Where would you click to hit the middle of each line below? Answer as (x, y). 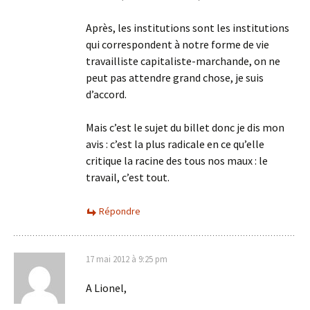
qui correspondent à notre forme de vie (177, 44)
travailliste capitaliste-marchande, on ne (183, 61)
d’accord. (106, 94)
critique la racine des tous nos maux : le (177, 161)
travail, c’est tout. (128, 177)
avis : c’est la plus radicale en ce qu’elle (175, 144)
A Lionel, (106, 288)
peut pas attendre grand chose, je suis (175, 77)
